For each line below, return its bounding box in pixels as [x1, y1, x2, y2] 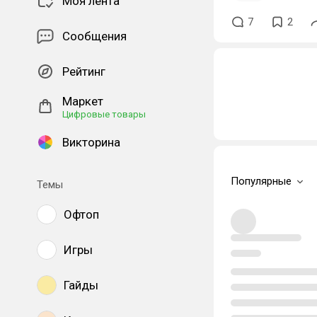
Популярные [231, 175, 292, 188]
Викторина [62, 135, 120, 149]
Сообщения [62, 29, 127, 43]
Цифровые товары [62, 109, 146, 120]
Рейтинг [62, 64, 105, 79]
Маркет [62, 94, 103, 108]
